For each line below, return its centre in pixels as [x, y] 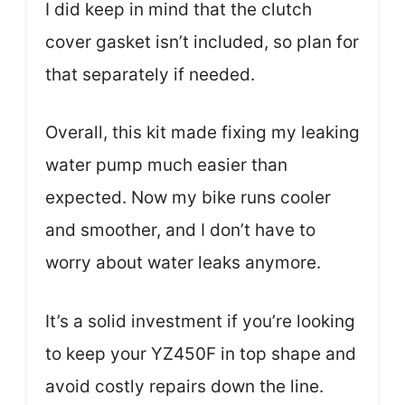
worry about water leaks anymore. [183, 263]
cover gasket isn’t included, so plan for [202, 42]
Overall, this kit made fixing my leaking [202, 133]
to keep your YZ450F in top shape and [201, 353]
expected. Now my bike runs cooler [188, 198]
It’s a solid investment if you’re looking [200, 321]
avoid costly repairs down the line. [184, 386]
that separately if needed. [150, 74]
